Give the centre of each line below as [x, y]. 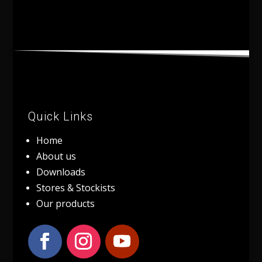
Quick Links [60, 117]
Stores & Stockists [75, 188]
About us [56, 156]
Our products [65, 204]
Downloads [61, 172]
